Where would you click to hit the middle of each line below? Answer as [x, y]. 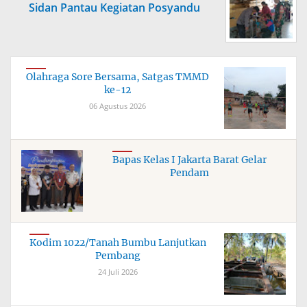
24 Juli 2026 [118, 272]
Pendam [189, 173]
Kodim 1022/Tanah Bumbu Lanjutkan [118, 243]
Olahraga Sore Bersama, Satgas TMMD [118, 77]
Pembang [118, 256]
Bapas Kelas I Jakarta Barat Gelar [189, 160]
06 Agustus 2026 [118, 106]
